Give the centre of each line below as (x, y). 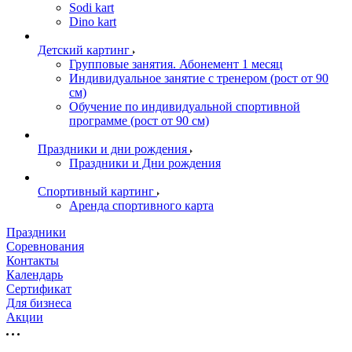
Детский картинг (84, 49)
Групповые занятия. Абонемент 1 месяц (176, 64)
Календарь (35, 274)
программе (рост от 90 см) (139, 120)
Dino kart (93, 21)
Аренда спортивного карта (141, 205)
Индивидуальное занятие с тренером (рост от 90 (199, 78)
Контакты (33, 260)
